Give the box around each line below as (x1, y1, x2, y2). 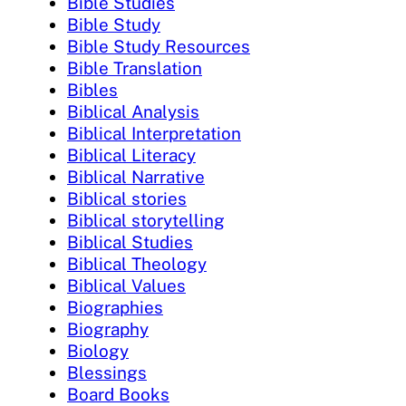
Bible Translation (67, 57, 202, 78)
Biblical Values (67, 275, 186, 295)
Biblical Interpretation (67, 122, 241, 143)
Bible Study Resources (67, 35, 250, 56)
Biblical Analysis (67, 101, 199, 121)
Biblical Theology (67, 253, 207, 274)
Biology (67, 340, 129, 361)
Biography (67, 318, 149, 339)
